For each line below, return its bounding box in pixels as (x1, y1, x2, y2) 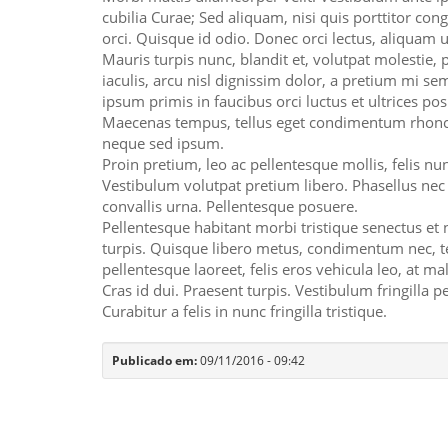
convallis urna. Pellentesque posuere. (102, 196, 358, 217)
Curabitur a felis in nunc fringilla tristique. (102, 301, 387, 322)
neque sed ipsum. (102, 133, 224, 154)
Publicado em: (112, 352, 200, 370)
